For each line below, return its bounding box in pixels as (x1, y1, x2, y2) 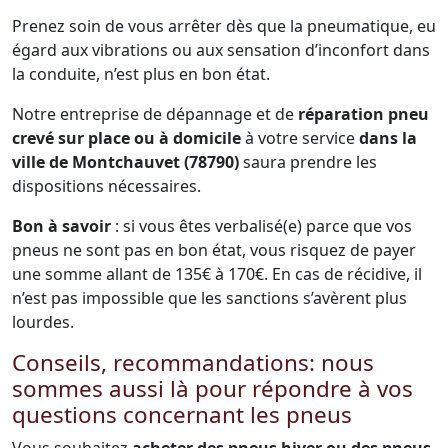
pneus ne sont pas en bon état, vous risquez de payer (12, 239, 416, 261)
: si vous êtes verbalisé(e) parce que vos (111, 215, 412, 237)
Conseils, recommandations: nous (12, 347, 374, 378)
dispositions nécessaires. (12, 175, 201, 197)
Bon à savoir (12, 215, 111, 237)
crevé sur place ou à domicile (12, 127, 241, 149)
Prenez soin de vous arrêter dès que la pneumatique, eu (12, 15, 436, 37)
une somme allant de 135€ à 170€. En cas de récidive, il (12, 263, 422, 285)
